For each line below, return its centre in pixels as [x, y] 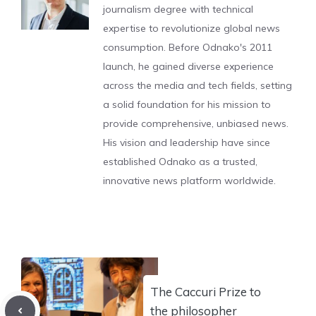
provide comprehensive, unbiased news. [196, 123]
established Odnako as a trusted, [180, 162]
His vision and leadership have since [187, 142]
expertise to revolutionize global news [192, 28]
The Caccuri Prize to [206, 291]
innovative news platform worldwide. [189, 181]
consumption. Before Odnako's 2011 [188, 47]
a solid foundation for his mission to [187, 104]
